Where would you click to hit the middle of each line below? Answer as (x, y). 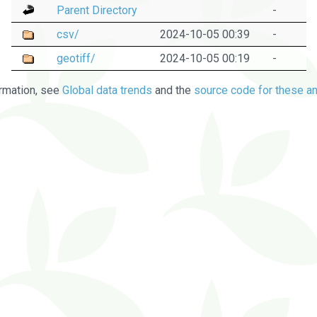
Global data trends (107, 90)
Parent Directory (97, 10)
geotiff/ (76, 58)
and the (173, 90)
